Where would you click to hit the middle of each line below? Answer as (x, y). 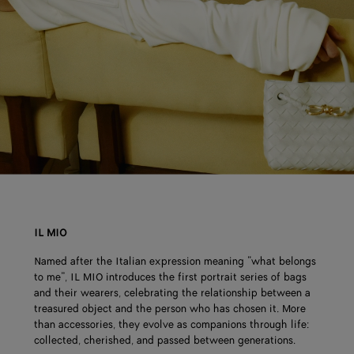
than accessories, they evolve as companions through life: (172, 325)
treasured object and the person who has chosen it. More (170, 309)
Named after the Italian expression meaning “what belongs (175, 262)
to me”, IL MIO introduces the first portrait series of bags (171, 278)
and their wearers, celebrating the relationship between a (173, 294)
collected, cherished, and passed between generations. (165, 341)
